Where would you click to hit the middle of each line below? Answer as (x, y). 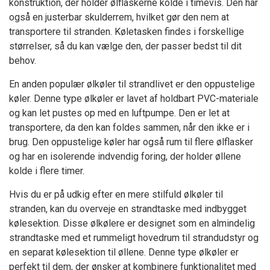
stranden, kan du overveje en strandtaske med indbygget (128, 209)
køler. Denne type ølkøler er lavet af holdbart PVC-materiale (134, 98)
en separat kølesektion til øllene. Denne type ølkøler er (124, 252)
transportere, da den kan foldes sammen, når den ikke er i (129, 127)
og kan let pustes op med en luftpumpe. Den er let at (119, 113)
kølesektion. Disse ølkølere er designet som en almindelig (132, 223)
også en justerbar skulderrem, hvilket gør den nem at (119, 17)
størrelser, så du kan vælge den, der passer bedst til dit (125, 46)
